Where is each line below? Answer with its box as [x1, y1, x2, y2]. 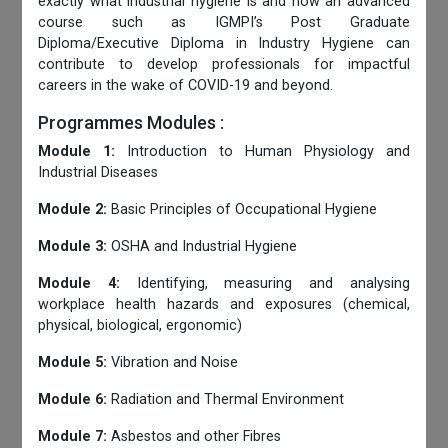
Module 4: [38, 275, 121, 293]
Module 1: [38, 143, 116, 161]
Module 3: [38, 238, 108, 256]
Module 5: [38, 354, 108, 372]
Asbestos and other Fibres [107, 428, 282, 446]
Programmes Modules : [38, 112, 225, 134]
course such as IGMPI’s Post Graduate [38, 14, 410, 32]
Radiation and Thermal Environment [107, 391, 345, 409]
